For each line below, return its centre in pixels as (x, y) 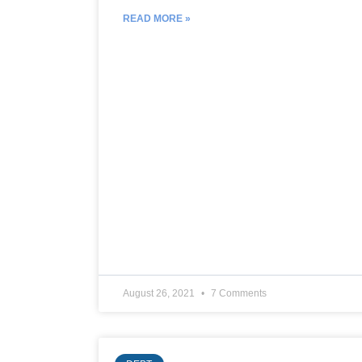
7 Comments (238, 293)
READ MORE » (157, 18)
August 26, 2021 (160, 293)
